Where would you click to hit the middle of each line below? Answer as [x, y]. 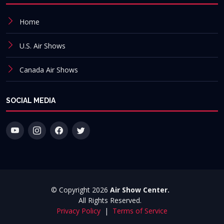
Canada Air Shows [49, 69]
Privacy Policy [79, 210]
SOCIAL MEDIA [31, 100]
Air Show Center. [141, 189]
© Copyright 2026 [80, 189]
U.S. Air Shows [42, 45]
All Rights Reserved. [112, 200]
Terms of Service [140, 210]
